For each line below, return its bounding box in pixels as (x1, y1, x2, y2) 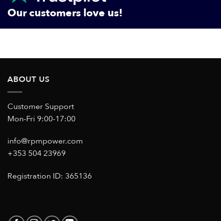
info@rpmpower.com (7, 136, 83, 147)
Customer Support (7, 101, 74, 112)
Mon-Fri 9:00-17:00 (7, 113, 75, 124)
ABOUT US (7, 74, 50, 85)
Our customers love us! (7, 6, 123, 20)
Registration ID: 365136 (7, 171, 92, 182)
